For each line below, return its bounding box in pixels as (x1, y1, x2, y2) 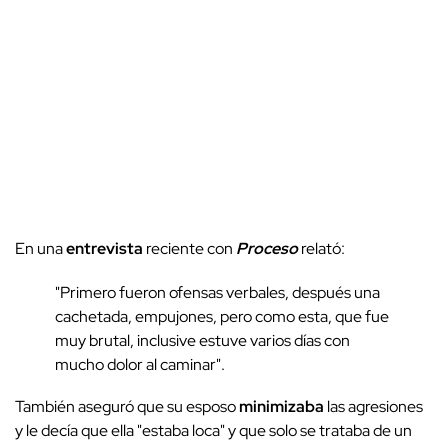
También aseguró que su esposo (15, 395, 239, 417)
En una (15, 237, 66, 259)
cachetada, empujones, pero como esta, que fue (55, 305, 389, 327)
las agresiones (324, 395, 423, 417)
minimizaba (239, 395, 324, 417)
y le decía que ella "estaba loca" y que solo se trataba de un (15, 419, 412, 441)
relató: (301, 237, 345, 259)
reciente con (143, 237, 236, 259)
